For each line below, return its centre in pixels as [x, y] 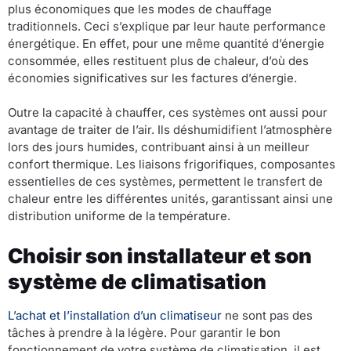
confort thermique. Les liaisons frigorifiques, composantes [172, 165]
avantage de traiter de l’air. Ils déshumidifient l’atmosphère [170, 130]
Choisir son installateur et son [160, 255]
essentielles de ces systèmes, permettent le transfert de [165, 182]
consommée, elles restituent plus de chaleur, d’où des [158, 60]
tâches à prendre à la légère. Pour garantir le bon [144, 332]
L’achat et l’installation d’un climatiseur [115, 315]
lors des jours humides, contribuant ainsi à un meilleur [159, 147]
